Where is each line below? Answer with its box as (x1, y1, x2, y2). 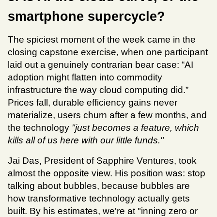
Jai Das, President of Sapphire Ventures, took (8, 155, 197, 166)
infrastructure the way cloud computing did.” (8, 85, 188, 95)
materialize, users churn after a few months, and (8, 110, 207, 121)
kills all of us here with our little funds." (8, 135, 164, 146)
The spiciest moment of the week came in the (8, 34, 196, 45)
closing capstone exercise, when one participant (8, 47, 208, 58)
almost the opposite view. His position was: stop (8, 168, 205, 179)
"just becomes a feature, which (72, 123, 199, 133)
